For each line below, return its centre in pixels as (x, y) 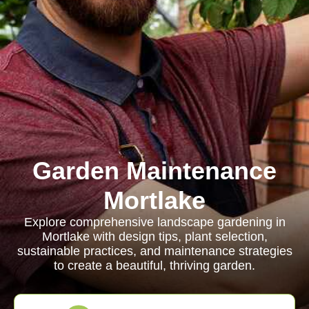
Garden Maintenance (154, 171)
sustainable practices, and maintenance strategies (154, 251)
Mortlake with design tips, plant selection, (154, 237)
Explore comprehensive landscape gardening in (154, 222)
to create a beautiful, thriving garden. (154, 266)
